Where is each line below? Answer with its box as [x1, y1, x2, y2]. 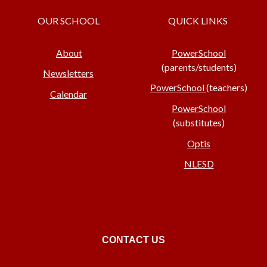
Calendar [49, 88, 87, 100]
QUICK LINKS [168, 15, 229, 26]
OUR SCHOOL [37, 15, 100, 26]
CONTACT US [102, 235, 165, 246]
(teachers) [206, 82, 247, 94]
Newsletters [43, 67, 94, 79]
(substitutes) [173, 116, 225, 128]
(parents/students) [161, 61, 237, 73]
